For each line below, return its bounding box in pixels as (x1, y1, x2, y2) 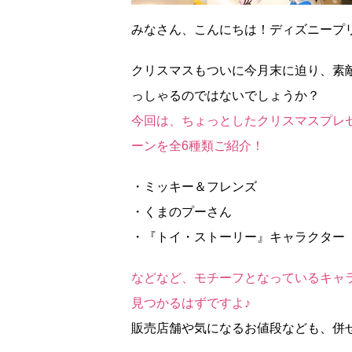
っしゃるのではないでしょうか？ (131, 88, 320, 102)
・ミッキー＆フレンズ (131, 179, 257, 193)
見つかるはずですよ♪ (131, 295, 251, 310)
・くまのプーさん (131, 204, 232, 218)
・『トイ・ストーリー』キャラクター (131, 229, 345, 244)
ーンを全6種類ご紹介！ (131, 138, 264, 152)
